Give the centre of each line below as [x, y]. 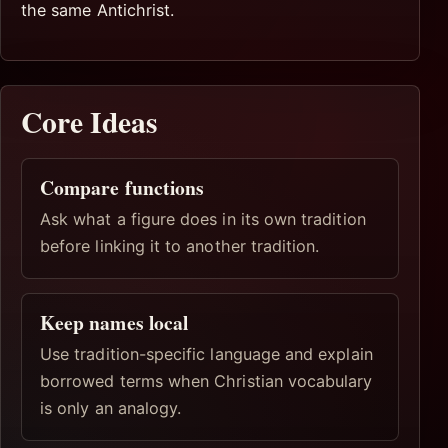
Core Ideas [89, 122]
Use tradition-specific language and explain [206, 354]
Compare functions [122, 187]
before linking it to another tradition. [180, 246]
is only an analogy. [111, 408]
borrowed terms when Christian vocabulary [206, 381]
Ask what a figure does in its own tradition [203, 219]
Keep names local [114, 323]
